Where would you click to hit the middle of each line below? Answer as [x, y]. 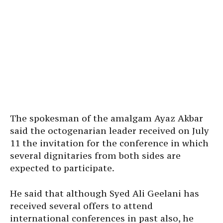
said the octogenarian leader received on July [110, 131]
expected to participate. [62, 168]
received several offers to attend [81, 206]
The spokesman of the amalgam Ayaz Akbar [107, 118]
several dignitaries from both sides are [95, 156]
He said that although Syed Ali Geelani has [105, 193]
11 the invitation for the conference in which [109, 143]
